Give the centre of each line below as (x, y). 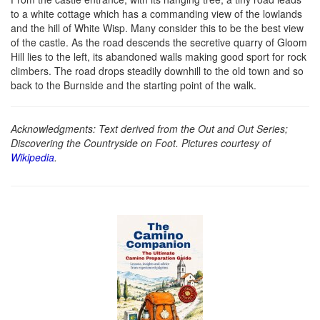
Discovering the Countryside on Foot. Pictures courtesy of (141, 143)
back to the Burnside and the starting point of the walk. (134, 85)
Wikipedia (32, 157)
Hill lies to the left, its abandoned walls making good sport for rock (159, 57)
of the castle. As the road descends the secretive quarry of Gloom (159, 42)
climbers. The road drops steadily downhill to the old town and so (157, 71)
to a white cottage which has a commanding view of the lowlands (156, 14)
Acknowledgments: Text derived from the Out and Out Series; (149, 129)
